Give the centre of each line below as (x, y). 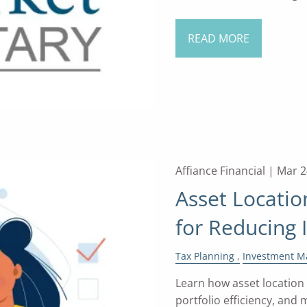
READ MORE (218, 39)
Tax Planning (205, 256)
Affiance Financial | (226, 170)
